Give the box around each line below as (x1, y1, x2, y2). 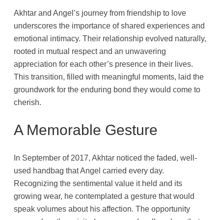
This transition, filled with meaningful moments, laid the (14, 72, 204, 81)
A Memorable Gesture (14, 121, 158, 138)
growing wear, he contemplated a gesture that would (14, 192, 194, 201)
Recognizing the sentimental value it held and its (14, 179, 182, 188)
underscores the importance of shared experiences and (14, 21, 205, 30)
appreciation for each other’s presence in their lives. (14, 59, 193, 68)
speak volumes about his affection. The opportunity (14, 204, 190, 214)
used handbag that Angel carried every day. (14, 166, 164, 175)
